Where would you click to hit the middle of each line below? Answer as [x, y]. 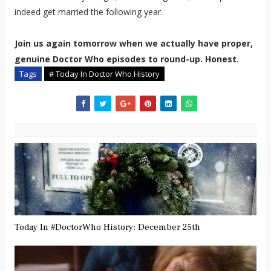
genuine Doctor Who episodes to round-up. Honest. [126, 59]
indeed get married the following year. [88, 11]
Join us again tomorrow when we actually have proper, [133, 43]
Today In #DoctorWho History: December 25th [107, 227]
